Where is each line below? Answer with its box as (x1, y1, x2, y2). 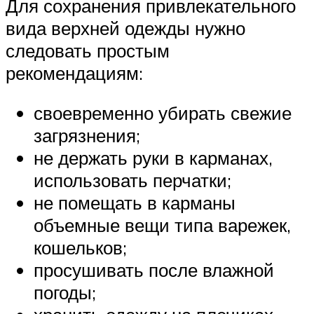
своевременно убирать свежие (34, 102, 292, 125)
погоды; (34, 281, 96, 304)
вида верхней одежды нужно (6, 16, 245, 39)
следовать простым (6, 39, 170, 62)
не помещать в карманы (34, 191, 235, 214)
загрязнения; (34, 124, 140, 147)
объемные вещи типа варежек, (34, 214, 291, 237)
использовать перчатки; (34, 169, 231, 192)
